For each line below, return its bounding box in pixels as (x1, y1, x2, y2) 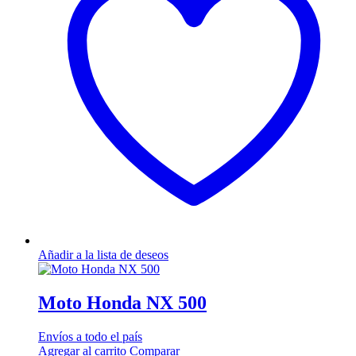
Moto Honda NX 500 (38, 292, 207, 314)
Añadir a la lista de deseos (38, 248, 168, 262)
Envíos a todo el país (38, 329, 142, 343)
